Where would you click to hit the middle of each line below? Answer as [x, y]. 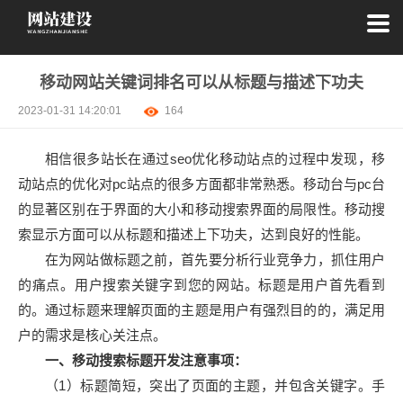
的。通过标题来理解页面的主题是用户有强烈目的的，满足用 [201, 310]
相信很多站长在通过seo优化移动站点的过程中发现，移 [215, 159]
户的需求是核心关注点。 [92, 335]
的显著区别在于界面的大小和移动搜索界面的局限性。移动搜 [201, 209]
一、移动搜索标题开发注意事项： [146, 360]
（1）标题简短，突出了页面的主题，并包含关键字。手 [215, 385]
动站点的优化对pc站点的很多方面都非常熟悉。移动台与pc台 [201, 184]
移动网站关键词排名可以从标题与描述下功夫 [201, 83]
